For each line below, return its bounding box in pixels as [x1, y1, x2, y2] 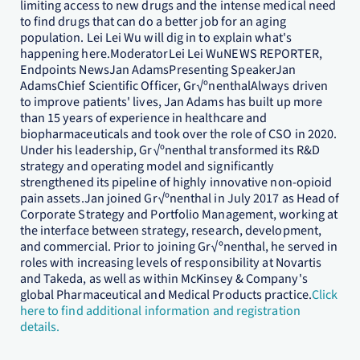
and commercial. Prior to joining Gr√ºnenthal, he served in [19, 236, 338, 256]
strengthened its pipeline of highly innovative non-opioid [19, 172, 333, 191]
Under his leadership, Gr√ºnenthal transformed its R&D [19, 140, 320, 159]
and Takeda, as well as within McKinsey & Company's [19, 268, 308, 288]
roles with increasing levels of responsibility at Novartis [19, 252, 322, 272]
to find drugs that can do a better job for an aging [19, 11, 286, 31]
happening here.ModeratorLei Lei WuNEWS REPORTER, [19, 43, 323, 63]
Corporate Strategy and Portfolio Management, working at [19, 204, 338, 223]
